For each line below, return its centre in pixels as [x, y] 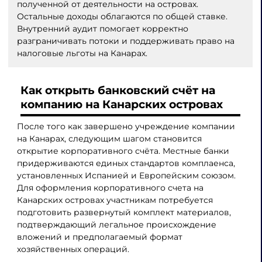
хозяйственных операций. [73, 249]
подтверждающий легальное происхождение [116, 225]
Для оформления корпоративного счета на [110, 188]
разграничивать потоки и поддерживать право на [125, 41]
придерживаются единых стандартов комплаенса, [126, 163]
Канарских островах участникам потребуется [115, 200]
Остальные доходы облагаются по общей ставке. [122, 17]
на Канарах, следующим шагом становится [109, 139]
